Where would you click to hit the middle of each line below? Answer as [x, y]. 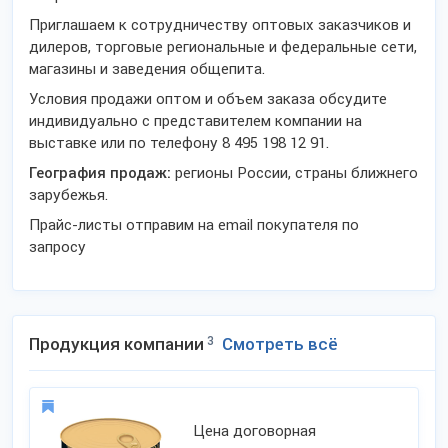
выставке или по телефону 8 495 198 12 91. [179, 143]
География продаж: [100, 173]
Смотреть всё [280, 344]
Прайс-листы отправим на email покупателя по [194, 225]
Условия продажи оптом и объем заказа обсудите [208, 99]
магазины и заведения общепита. [147, 69]
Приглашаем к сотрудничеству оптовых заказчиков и [220, 25]
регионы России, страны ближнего [294, 173]
